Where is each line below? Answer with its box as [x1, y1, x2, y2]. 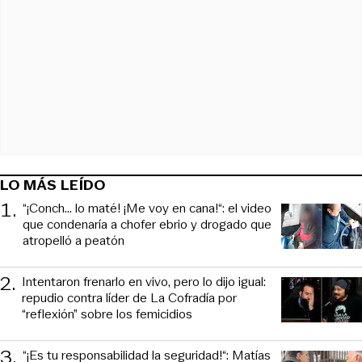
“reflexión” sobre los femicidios [22, 305, 192, 324]
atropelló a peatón [23, 231, 124, 250]
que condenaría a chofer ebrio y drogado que [23, 215, 271, 234]
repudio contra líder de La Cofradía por [22, 288, 237, 308]
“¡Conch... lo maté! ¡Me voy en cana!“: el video [23, 199, 271, 218]
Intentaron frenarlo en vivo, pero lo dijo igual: [22, 272, 266, 292]
